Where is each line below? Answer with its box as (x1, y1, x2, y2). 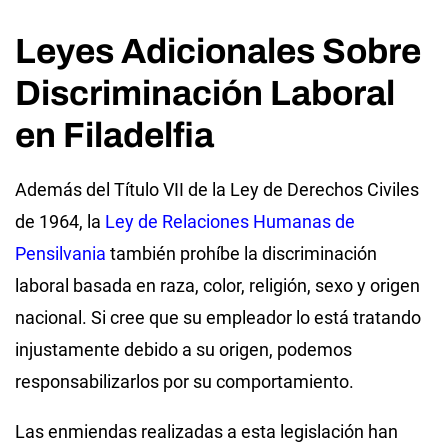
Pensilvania (15, 242, 106, 264)
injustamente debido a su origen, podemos (15, 338, 352, 360)
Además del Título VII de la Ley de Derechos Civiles (15, 178, 419, 200)
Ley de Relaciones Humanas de (105, 210, 355, 232)
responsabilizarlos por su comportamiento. (15, 370, 354, 392)
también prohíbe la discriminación (106, 242, 377, 264)
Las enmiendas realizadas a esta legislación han (15, 420, 398, 442)
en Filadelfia (15, 115, 214, 154)
